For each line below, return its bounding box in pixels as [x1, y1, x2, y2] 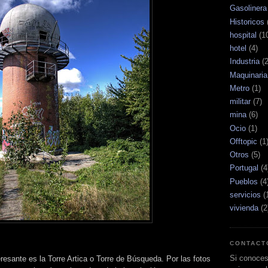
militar [230, 97, 251, 106]
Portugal [230, 163, 258, 173]
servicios [230, 190, 261, 199]
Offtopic [230, 136, 257, 146]
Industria [230, 57, 260, 66]
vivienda [230, 203, 258, 213]
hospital [230, 30, 257, 39]
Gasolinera [230, 4, 267, 13]
